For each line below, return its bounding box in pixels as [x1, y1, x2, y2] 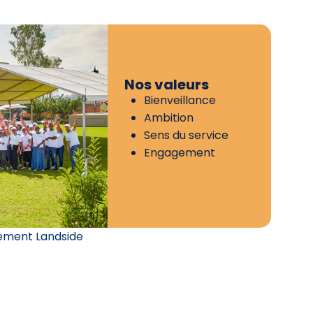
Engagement [144, 144, 215, 161]
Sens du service [144, 126, 228, 143]
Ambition [144, 109, 194, 126]
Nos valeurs [124, 74, 209, 94]
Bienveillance [144, 92, 216, 108]
